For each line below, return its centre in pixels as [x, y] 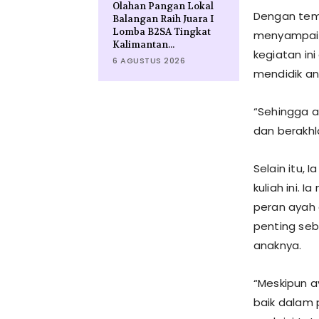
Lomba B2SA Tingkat [162, 32]
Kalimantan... [143, 45]
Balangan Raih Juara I [163, 19]
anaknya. [277, 245]
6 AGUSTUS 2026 [149, 61]
